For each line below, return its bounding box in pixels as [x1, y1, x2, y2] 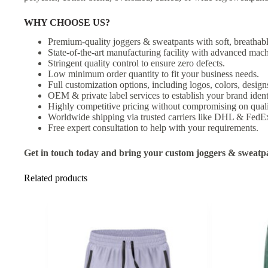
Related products [24, 173, 87, 184]
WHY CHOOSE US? [24, 17, 110, 28]
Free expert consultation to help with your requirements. [48, 123, 258, 133]
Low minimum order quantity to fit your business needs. [48, 69, 259, 80]
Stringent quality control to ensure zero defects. [48, 58, 225, 69]
